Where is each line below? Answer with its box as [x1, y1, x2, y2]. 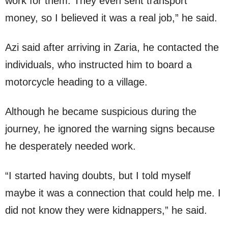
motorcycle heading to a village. [5, 76, 148, 88]
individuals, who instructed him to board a [5, 59, 192, 71]
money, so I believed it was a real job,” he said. [5, 12, 217, 24]
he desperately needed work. [5, 140, 136, 152]
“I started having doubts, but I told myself [5, 170, 191, 182]
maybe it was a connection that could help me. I [5, 187, 221, 199]
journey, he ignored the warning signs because [5, 123, 215, 135]
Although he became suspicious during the [5, 106, 196, 118]
